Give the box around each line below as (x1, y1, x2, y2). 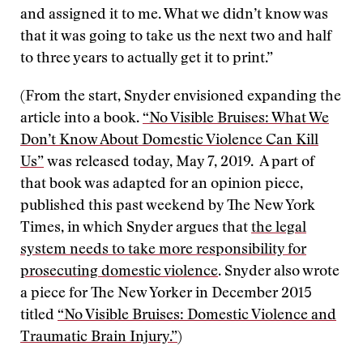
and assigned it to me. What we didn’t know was (20, 8, 328, 23)
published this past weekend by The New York (20, 199, 315, 214)
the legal (251, 221, 306, 236)
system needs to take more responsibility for (20, 243, 306, 258)
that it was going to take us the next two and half (20, 30, 331, 45)
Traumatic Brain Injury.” (20, 331, 177, 345)
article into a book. (20, 112, 143, 126)
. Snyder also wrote (218, 265, 340, 280)
